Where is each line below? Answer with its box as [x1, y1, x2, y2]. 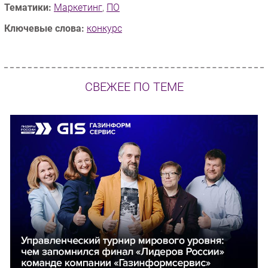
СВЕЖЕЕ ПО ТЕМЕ [84, 80, 184, 95]
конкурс [87, 22, 122, 34]
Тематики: [4, 1, 51, 13]
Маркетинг [54, 1, 102, 13]
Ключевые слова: [4, 22, 84, 34]
